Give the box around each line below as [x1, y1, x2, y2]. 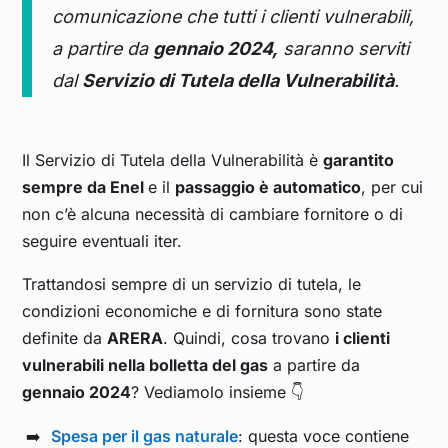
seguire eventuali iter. [22, 231, 188, 252]
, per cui [361, 177, 424, 198]
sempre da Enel [22, 177, 149, 198]
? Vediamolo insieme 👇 [131, 382, 305, 403]
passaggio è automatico [175, 177, 362, 198]
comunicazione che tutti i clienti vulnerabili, [52, 6, 415, 28]
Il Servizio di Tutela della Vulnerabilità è [22, 150, 324, 171]
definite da [22, 328, 108, 349]
